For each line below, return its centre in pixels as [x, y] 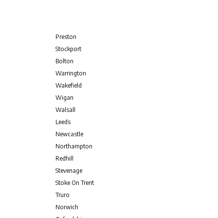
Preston [66, 36]
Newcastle [69, 134]
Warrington [71, 73]
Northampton [74, 146]
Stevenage [69, 170]
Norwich [67, 207]
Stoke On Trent [74, 182]
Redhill [64, 158]
